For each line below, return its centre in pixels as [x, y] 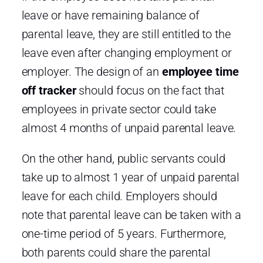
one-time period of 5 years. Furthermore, [124, 233]
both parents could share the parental [116, 252]
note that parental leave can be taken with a [131, 215]
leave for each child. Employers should [119, 196]
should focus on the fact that [150, 90]
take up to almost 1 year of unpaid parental [131, 177]
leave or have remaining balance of [111, 15]
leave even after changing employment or [127, 53]
